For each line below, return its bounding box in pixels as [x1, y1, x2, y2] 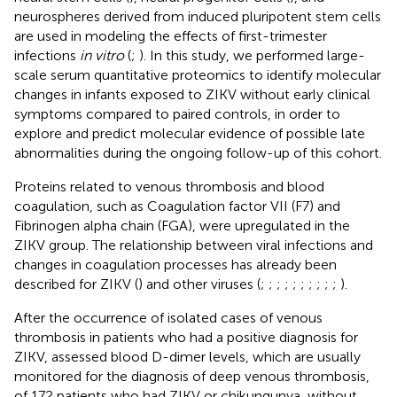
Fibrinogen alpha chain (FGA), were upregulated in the [14, 216, 350, 234]
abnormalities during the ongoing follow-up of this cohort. [14, 144, 382, 161]
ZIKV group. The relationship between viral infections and [14, 236, 373, 253]
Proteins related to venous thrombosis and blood [14, 177, 324, 195]
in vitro [80, 46, 124, 64]
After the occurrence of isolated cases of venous [14, 308, 323, 326]
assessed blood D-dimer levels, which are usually [51, 347, 361, 365]
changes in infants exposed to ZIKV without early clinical [14, 85, 370, 103]
